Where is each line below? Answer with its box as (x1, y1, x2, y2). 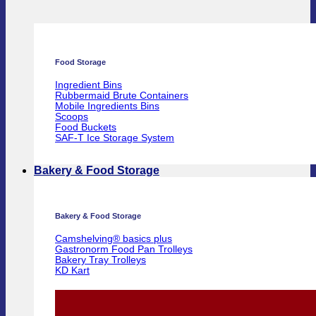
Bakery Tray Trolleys (55, 254, 146, 265)
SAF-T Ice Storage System (55, 132, 174, 143)
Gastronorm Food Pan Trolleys (55, 243, 193, 255)
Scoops (55, 111, 88, 122)
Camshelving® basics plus (55, 233, 172, 244)
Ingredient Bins (55, 79, 122, 90)
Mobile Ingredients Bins (55, 100, 159, 111)
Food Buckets (55, 121, 116, 133)
